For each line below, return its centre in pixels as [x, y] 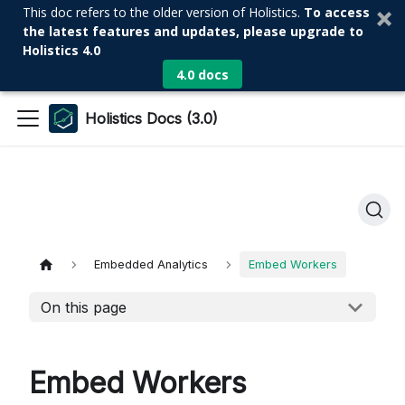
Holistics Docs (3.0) [151, 118]
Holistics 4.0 [61, 50]
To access [337, 12]
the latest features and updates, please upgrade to [193, 31]
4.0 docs [202, 74]
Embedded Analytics [151, 265]
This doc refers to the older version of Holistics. [163, 12]
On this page [83, 307]
